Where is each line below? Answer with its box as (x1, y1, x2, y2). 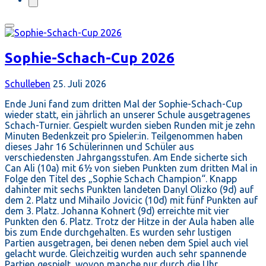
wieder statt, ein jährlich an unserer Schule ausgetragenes (5, 109, 251, 120)
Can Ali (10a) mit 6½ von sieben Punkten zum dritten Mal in (5, 162, 258, 173)
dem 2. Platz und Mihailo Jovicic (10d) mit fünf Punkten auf (5, 194, 258, 205)
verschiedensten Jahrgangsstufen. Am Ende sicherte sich (5, 151, 248, 163)
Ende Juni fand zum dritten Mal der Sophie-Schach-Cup (5, 98, 242, 109)
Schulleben (5, 78, 50, 89)
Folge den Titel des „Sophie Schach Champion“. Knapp (5, 173, 237, 184)
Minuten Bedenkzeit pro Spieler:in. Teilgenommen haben (5, 130, 243, 141)
